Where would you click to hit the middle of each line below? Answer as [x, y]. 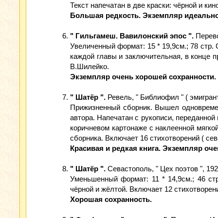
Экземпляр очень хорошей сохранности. [143, 77]
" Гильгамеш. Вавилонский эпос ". [132, 36]
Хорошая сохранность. [111, 199]
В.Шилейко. [90, 66]
